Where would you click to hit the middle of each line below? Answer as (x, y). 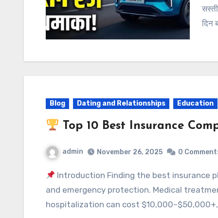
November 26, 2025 (130, 152)
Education (195, 103)
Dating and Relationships (121, 103)
